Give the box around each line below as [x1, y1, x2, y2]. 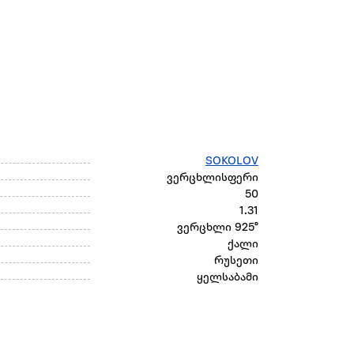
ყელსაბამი [196, 272, 258, 284]
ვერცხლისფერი [166, 172, 258, 185]
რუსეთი [213, 255, 258, 268]
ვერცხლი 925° [176, 222, 258, 235]
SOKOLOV [205, 156, 258, 168]
